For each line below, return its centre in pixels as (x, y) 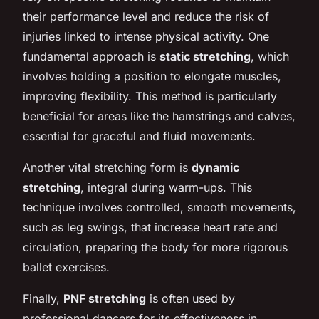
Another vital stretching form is (107, 167)
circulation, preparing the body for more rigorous (155, 247)
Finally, (43, 298)
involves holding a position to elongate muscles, (152, 76)
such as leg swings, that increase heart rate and (150, 227)
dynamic (215, 167)
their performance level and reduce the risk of (146, 16)
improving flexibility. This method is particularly (150, 96)
